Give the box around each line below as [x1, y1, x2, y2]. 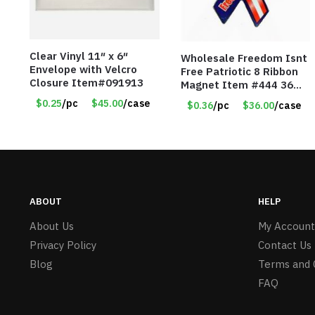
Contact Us [257, 238, 311, 252]
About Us [29, 219, 74, 233]
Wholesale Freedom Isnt [180, 51, 307, 65]
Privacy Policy [29, 238, 96, 252]
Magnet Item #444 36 [180, 78, 281, 92]
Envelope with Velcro [29, 62, 137, 76]
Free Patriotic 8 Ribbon [180, 65, 298, 79]
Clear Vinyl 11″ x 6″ [29, 49, 128, 63]
